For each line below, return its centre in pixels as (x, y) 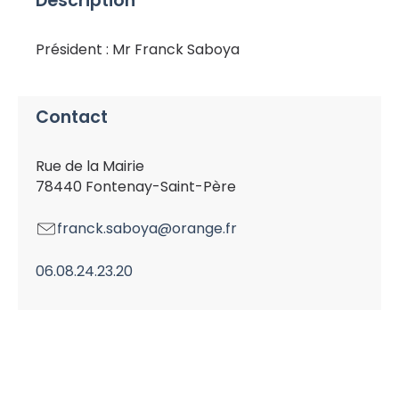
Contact (72, 118)
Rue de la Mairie (90, 167)
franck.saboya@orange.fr (147, 229)
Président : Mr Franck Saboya (138, 50)
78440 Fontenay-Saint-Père (136, 187)
